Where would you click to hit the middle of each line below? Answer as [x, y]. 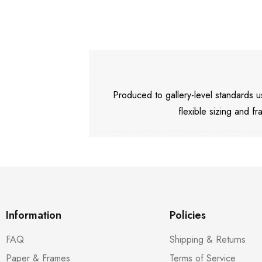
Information [34, 215]
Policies [188, 215]
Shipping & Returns [208, 239]
